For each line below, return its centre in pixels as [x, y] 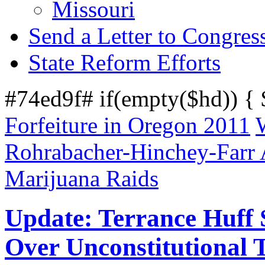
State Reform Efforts [125, 62]
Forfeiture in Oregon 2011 [127, 125]
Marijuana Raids [82, 178]
